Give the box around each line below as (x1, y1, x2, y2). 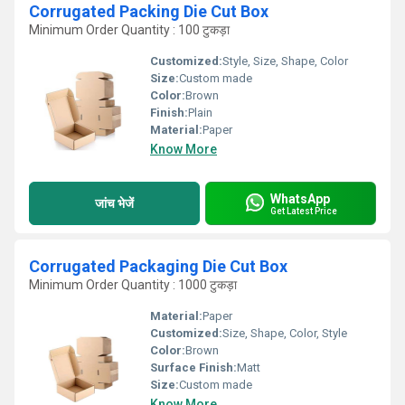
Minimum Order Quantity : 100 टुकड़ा (29, 23, 230, 37)
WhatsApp (270, 191, 330, 206)
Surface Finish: (150, 361, 237, 374)
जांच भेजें (95, 195, 134, 211)
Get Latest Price (270, 205, 337, 216)
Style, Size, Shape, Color (222, 54, 348, 68)
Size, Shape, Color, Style (222, 326, 347, 340)
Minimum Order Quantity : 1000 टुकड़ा (29, 278, 237, 292)
